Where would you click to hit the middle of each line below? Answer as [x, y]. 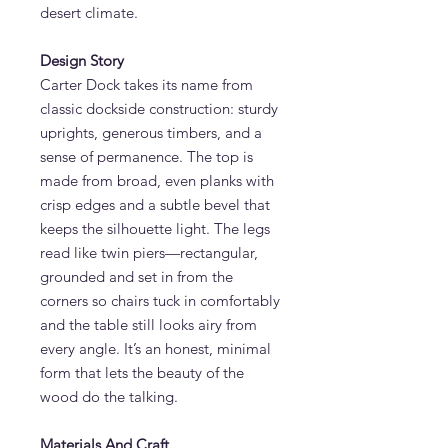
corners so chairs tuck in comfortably [160, 300]
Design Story [82, 60]
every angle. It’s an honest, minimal [155, 348]
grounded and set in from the [136, 276]
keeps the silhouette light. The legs [155, 228]
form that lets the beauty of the [142, 372]
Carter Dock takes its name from [146, 84]
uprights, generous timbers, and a [151, 132]
